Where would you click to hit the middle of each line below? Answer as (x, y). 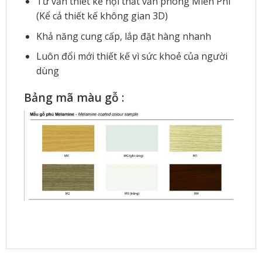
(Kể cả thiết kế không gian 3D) (102, 16)
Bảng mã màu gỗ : (74, 98)
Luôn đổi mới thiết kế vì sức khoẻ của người (132, 56)
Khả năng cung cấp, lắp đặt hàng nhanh (123, 36)
